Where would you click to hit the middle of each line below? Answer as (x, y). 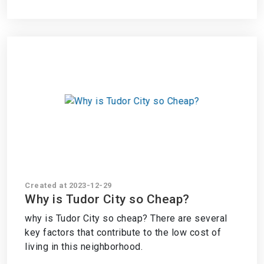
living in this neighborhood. (84, 247)
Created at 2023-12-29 (68, 185)
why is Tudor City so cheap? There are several (126, 218)
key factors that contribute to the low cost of (123, 232)
